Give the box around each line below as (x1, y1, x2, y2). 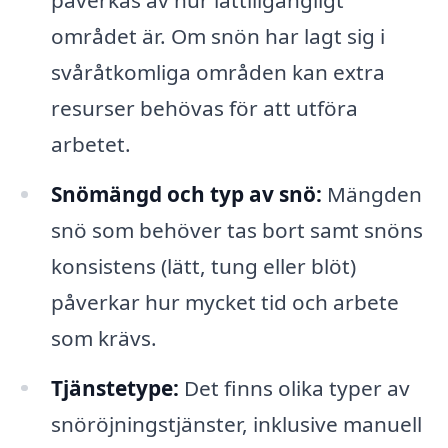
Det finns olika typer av (178, 373, 410, 402)
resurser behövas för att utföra (50, 93, 358, 122)
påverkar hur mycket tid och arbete (50, 287, 399, 316)
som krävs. (50, 323, 157, 352)
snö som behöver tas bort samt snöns (50, 215, 423, 244)
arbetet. (50, 129, 131, 158)
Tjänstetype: (50, 373, 179, 402)
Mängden (321, 179, 422, 208)
